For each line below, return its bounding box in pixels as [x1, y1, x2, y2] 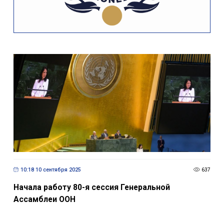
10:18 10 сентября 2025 [20, 166, 81, 173]
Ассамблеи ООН [13, 194, 75, 204]
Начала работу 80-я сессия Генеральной [13, 182, 170, 192]
